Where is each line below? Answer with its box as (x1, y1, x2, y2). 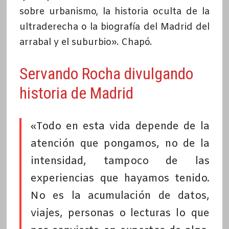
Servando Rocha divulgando (19, 63, 193, 83)
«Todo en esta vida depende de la (30, 119, 210, 133)
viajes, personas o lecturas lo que (30, 206, 210, 220)
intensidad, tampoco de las (30, 154, 210, 168)
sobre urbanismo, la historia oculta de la (19, 5, 210, 18)
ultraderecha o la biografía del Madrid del (19, 20, 210, 33)
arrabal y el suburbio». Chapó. (19, 36, 152, 49)
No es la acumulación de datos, (30, 189, 210, 203)
